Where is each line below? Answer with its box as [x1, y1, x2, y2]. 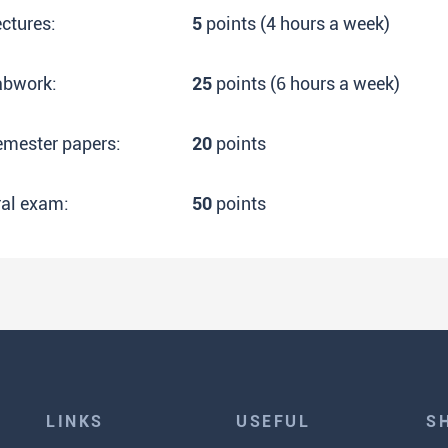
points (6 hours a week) [212, 73, 400, 94]
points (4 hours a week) [202, 13, 390, 34]
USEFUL [236, 412, 311, 431]
